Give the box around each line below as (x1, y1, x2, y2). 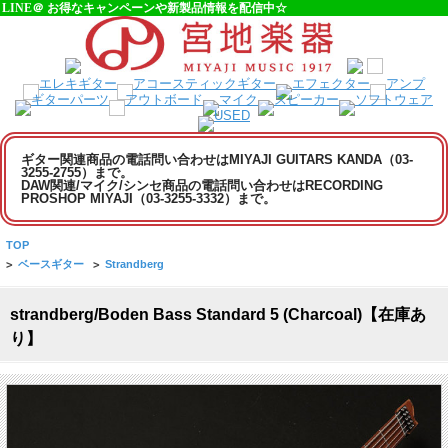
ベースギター (18, 258, 85, 271)
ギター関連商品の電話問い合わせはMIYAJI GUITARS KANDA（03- (21, 152, 413, 168)
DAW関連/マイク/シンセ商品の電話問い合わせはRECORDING (21, 178, 383, 194)
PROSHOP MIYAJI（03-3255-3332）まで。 (21, 191, 276, 207)
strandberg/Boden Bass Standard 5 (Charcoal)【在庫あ (10, 306, 426, 324)
